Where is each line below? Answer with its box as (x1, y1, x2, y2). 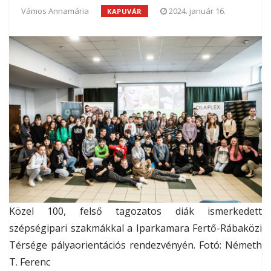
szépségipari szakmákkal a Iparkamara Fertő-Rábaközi (9, 221, 262, 235)
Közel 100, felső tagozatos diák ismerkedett (9, 204, 262, 218)
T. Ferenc (9, 255, 50, 269)
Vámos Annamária (21, 5, 89, 16)
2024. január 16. (168, 5, 226, 16)
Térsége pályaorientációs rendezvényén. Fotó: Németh (9, 238, 262, 252)
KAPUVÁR (107, 6, 142, 16)
